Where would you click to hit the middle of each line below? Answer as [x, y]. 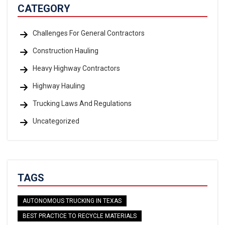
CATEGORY [44, 9]
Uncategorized [56, 121]
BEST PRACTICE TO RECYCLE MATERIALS [80, 216]
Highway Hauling [59, 86]
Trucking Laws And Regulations [82, 103]
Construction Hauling [66, 51]
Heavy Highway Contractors [76, 68]
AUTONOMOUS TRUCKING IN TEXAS [72, 201]
